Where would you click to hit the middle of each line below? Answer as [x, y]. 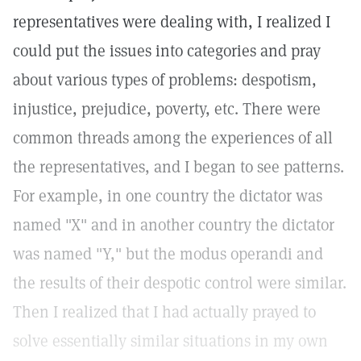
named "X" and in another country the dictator [174, 225]
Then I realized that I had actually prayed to [164, 312]
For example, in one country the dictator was [168, 196]
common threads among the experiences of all [173, 138]
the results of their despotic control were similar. [180, 283]
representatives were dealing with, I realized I [172, 22]
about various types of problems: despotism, [165, 80]
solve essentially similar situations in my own [170, 341]
